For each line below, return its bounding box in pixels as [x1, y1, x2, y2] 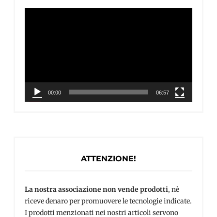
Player [24, 20, 45, 29]
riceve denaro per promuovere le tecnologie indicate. [25, 197, 192, 206]
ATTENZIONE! [81, 154, 136, 164]
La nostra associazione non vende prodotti [25, 185, 168, 194]
